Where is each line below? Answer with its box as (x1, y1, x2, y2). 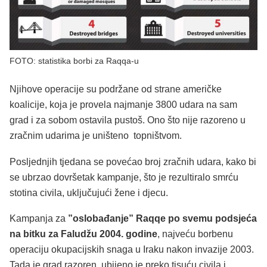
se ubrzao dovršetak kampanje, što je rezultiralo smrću (10, 172, 238, 182)
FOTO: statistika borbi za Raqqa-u (10, 56, 139, 66)
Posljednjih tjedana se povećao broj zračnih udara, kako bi (10, 156, 256, 167)
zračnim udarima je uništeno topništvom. (10, 130, 182, 141)
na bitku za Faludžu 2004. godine (10, 229, 157, 240)
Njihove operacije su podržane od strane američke (10, 83, 222, 94)
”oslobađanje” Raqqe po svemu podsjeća (68, 213, 257, 224)
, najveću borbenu (157, 229, 233, 240)
